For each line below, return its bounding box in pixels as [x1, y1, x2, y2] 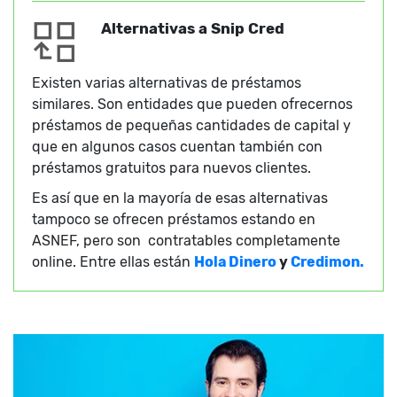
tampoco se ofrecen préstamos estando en [32, 211, 315, 229]
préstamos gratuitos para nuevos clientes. [32, 160, 311, 177]
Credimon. [291, 253, 364, 271]
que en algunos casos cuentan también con [32, 138, 323, 156]
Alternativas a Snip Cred [100, 19, 284, 38]
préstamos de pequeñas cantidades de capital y [32, 117, 351, 135]
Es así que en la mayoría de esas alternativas [32, 190, 328, 207]
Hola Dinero [194, 253, 276, 271]
